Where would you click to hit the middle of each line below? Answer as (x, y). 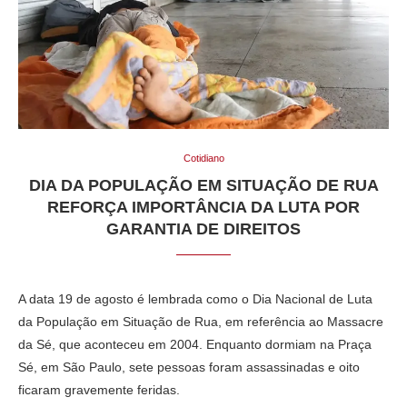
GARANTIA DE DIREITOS (203, 228)
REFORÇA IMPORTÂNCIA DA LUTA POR (203, 207)
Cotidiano (203, 158)
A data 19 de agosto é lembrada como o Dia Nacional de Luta (195, 298)
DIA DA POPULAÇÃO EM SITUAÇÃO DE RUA (203, 185)
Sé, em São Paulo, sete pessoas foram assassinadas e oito (189, 367)
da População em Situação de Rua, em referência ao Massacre (201, 321)
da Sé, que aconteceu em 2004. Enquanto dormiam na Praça (195, 344)
